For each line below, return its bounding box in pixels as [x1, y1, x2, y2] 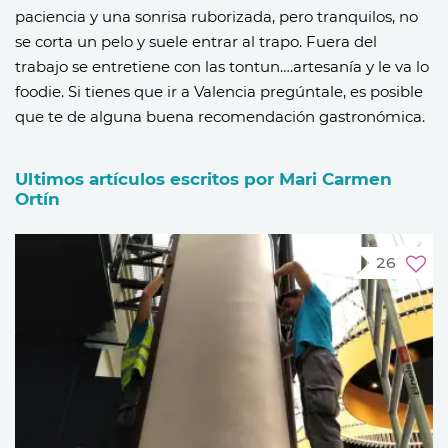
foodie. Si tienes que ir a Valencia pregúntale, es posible [15, 81, 423, 101]
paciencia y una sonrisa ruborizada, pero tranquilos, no [15, 6, 418, 26]
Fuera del [306, 31, 377, 51]
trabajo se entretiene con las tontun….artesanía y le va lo [15, 56, 429, 76]
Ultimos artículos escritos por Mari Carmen [15, 168, 392, 189]
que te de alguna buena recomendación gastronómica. [15, 106, 425, 126]
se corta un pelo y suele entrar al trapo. [15, 31, 306, 51]
